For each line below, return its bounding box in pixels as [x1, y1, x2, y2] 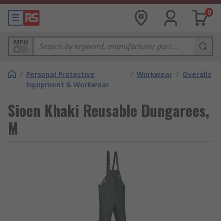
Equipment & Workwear [26, 80, 109, 89]
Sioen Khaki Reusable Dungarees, [8, 99, 209, 121]
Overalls [183, 70, 211, 79]
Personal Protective [26, 70, 95, 79]
